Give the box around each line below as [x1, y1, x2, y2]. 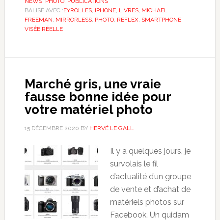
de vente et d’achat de [110, 184, 191, 194]
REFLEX [116, 16, 138, 23]
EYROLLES [63, 6, 92, 14]
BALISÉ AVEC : [24, 6, 63, 14]
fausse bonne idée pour [24, 89, 171, 104]
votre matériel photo [24, 102, 153, 117]
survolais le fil [110, 159, 158, 168]
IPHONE [94, 6, 116, 14]
